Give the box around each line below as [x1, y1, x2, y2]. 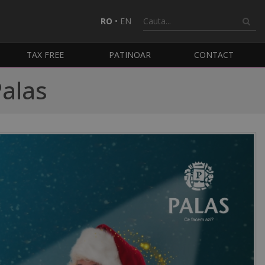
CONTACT [194, 49, 234, 61]
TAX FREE [27, 49, 64, 61]
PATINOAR [108, 49, 151, 61]
